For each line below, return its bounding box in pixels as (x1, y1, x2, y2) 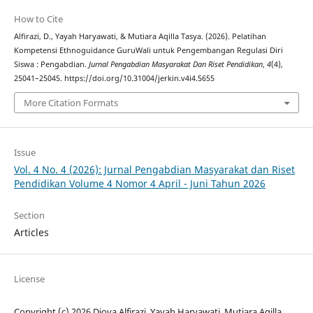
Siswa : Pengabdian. (13, 59, 89, 69)
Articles (13, 226, 49, 240)
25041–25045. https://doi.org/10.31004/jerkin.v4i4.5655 (13, 73, 214, 83)
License (13, 272, 45, 286)
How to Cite (13, 12, 63, 25)
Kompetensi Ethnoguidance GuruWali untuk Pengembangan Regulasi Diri (13, 45, 283, 55)
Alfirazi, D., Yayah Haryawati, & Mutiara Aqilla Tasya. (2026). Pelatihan (13, 31, 266, 41)
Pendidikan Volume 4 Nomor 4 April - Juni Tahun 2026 (13, 177, 265, 191)
